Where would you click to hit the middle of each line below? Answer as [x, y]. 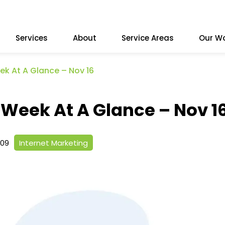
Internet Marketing [53, 143]
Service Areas [148, 38]
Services [32, 38]
